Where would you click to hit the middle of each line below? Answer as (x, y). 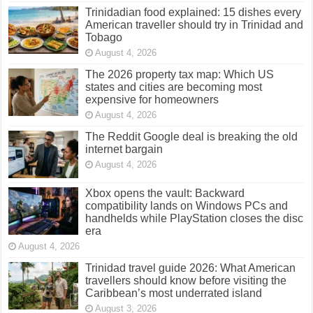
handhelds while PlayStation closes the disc (195, 219)
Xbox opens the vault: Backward (165, 194)
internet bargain (124, 150)
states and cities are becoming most (174, 87)
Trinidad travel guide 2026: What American (191, 268)
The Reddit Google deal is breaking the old (192, 137)
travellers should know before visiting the (186, 281)
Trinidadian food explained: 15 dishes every (194, 13)
